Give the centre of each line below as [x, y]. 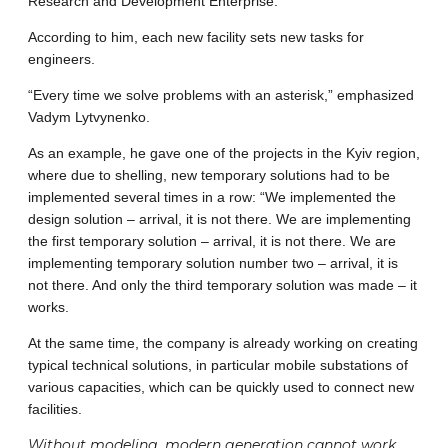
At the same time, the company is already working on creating [223, 343]
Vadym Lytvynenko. [89, 117]
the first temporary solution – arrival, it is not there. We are [212, 241]
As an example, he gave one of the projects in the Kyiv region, [224, 153]
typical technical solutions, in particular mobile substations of [218, 365]
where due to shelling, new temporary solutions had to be [209, 175]
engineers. [61, 59]
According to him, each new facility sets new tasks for [196, 37]
